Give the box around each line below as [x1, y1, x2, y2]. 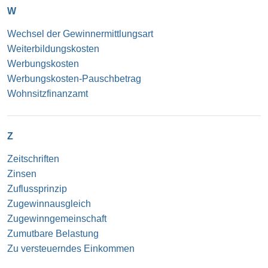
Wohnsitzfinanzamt [7, 88, 88, 99]
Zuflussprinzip [7, 183, 67, 194]
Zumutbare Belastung [7, 228, 99, 239]
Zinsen [7, 168, 36, 179]
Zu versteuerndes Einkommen [7, 243, 135, 254]
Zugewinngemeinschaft [7, 213, 106, 224]
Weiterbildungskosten [7, 43, 99, 54]
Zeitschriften [7, 153, 59, 164]
